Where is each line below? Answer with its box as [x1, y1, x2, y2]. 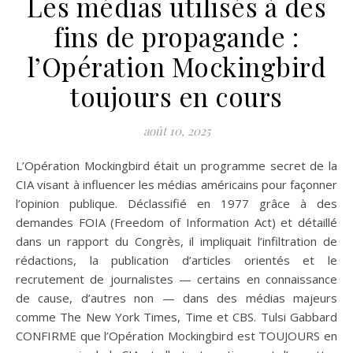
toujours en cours [70, 78, 283, 113]
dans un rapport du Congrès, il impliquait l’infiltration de [16, 232, 337, 249]
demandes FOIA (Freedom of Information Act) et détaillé [16, 214, 337, 230]
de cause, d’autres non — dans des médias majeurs [16, 289, 337, 306]
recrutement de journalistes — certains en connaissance [16, 270, 337, 287]
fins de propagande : [54, 18, 299, 54]
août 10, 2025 [143, 122, 210, 139]
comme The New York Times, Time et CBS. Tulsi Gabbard [16, 308, 337, 325]
